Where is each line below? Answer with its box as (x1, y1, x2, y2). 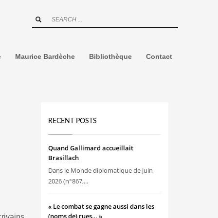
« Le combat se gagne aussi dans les (48, 202, 154, 211)
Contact (145, 52, 172, 60)
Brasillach (48, 153, 79, 162)
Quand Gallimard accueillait (48, 144, 133, 152)
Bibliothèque (89, 52, 132, 60)
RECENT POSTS (48, 118, 97, 125)
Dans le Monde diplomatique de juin (48, 166, 153, 175)
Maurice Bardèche (15, 52, 75, 60)
